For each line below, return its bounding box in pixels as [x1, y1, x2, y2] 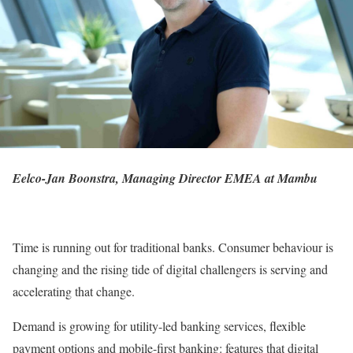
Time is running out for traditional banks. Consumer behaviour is [13, 238, 333, 255]
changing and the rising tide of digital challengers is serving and [13, 260, 328, 277]
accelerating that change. [13, 282, 135, 299]
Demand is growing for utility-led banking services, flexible [13, 317, 306, 334]
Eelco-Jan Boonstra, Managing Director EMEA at [13, 169, 277, 187]
